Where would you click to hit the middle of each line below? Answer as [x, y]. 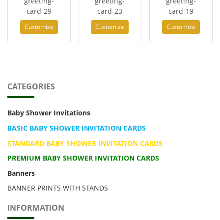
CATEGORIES [31, 86]
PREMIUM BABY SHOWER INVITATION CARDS [83, 158]
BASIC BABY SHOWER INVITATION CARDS [77, 128]
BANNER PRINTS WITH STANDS [58, 188]
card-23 [110, 11]
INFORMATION [36, 208]
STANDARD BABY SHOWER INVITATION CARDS [85, 143]
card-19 [181, 11]
